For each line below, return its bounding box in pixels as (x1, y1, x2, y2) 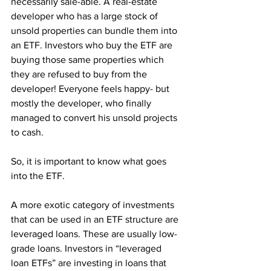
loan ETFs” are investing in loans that (11, 258, 169, 268)
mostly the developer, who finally (11, 98, 154, 108)
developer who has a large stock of (11, 11, 160, 21)
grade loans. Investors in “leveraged (11, 243, 164, 253)
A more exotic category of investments (11, 200, 177, 210)
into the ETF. (11, 171, 65, 181)
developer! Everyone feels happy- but (11, 83, 172, 94)
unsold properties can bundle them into (11, 25, 180, 36)
